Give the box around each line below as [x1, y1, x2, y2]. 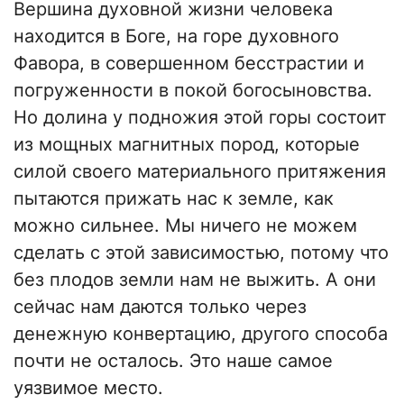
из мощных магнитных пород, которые [14, 133, 360, 156]
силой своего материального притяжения [14, 161, 386, 183]
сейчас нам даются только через [14, 296, 307, 318]
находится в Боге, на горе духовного [14, 25, 339, 48]
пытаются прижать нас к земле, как [14, 188, 334, 210]
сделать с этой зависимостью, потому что [14, 242, 389, 264]
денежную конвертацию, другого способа [14, 323, 388, 345]
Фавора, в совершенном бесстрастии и [14, 52, 364, 75]
